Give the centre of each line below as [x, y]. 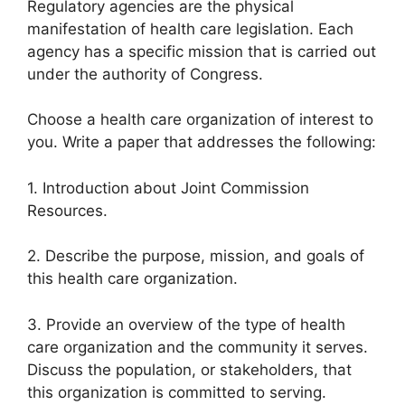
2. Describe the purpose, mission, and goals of [196, 256]
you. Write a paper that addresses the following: [202, 142]
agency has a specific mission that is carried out [202, 51]
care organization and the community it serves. [198, 347]
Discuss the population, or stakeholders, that [189, 369]
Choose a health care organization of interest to [200, 120]
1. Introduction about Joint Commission [168, 188]
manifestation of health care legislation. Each [190, 28]
